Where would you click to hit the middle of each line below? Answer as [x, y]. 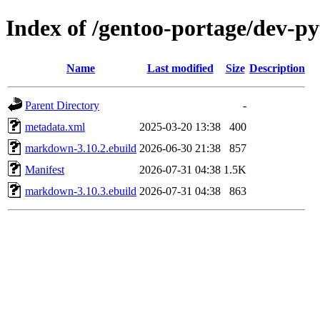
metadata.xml [55, 126]
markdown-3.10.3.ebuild [81, 191]
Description [277, 68]
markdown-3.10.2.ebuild [81, 148]
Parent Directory [62, 105]
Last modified [180, 68]
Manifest [45, 169]
